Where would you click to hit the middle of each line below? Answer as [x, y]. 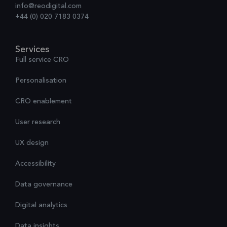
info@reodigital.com [48, 6]
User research [38, 122]
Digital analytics [41, 205]
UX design [32, 143]
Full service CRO [42, 60]
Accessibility [35, 163]
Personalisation [41, 80]
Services [32, 49]
